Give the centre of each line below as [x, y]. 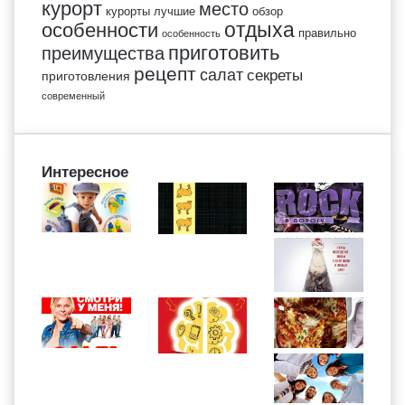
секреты [275, 75]
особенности [100, 30]
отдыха [259, 29]
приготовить [224, 52]
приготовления [86, 75]
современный [73, 95]
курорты [128, 11]
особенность [191, 33]
